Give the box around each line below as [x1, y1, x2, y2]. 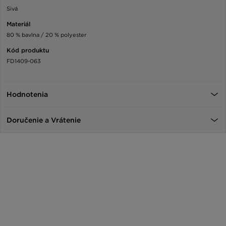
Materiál [7, 20, 30, 28]
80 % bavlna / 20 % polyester [7, 31, 86, 39]
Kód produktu [7, 46, 49, 54]
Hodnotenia [7, 90, 48, 99]
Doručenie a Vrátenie [7, 116, 81, 125]
